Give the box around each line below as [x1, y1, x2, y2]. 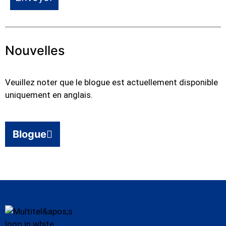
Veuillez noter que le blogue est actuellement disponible [5, 77, 218, 87]
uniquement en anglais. [5, 89, 93, 100]
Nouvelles [5, 42, 65, 58]
